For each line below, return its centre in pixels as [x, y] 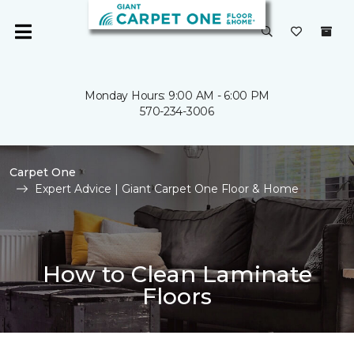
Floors [177, 296]
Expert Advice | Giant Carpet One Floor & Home [167, 189]
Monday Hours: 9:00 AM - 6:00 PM [177, 96]
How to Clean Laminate [177, 274]
